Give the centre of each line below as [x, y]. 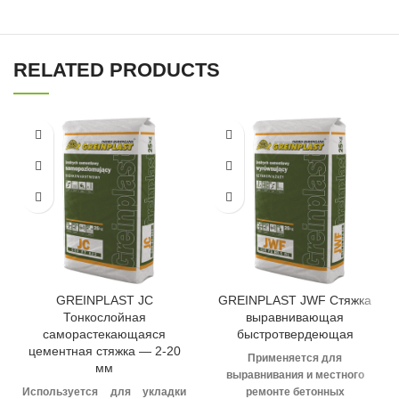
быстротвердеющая [295, 334]
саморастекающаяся [104, 334]
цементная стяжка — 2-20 [104, 351]
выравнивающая [295, 318]
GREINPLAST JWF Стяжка [295, 301]
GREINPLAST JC [104, 301]
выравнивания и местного [295, 375]
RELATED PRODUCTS [117, 70]
